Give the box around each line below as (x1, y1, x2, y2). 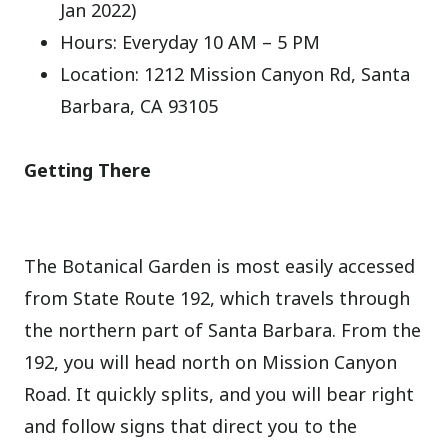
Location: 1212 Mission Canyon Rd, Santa (60, 62, 411, 87)
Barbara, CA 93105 (60, 94, 219, 119)
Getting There (24, 158, 152, 183)
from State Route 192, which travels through (24, 286, 411, 311)
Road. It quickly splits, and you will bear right (24, 382, 415, 407)
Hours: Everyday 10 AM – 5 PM (60, 30, 321, 55)
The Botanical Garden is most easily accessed (24, 254, 416, 279)
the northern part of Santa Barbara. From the (24, 318, 422, 343)
